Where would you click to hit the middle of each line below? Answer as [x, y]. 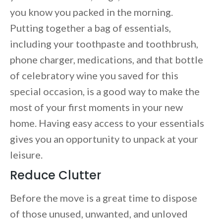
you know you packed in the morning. [91, 12]
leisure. [27, 155]
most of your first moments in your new [96, 107]
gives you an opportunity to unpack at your [104, 139]
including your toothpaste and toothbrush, [104, 44]
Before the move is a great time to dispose [104, 198]
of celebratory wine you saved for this [94, 76]
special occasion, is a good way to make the [105, 91]
